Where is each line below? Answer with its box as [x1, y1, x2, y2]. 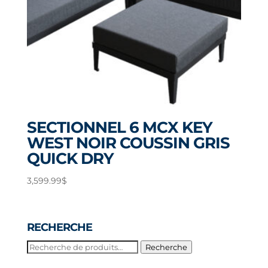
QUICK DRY [26, 148, 114, 168]
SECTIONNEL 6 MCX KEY [26, 117, 212, 137]
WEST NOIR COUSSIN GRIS [26, 133, 230, 153]
